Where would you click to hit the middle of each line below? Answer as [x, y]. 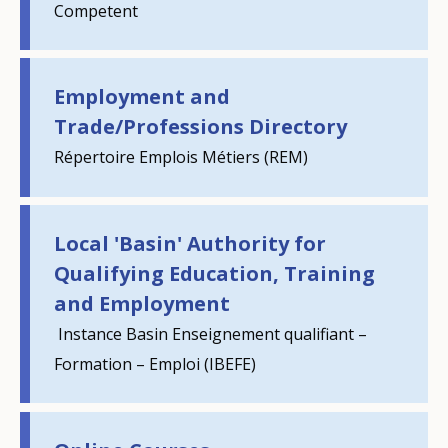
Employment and [142, 97]
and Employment [142, 304]
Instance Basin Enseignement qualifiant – [211, 334]
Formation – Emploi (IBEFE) [155, 364]
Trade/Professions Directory [201, 127]
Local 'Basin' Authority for [190, 244]
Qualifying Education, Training [215, 274]
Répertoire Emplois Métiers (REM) [181, 157]
